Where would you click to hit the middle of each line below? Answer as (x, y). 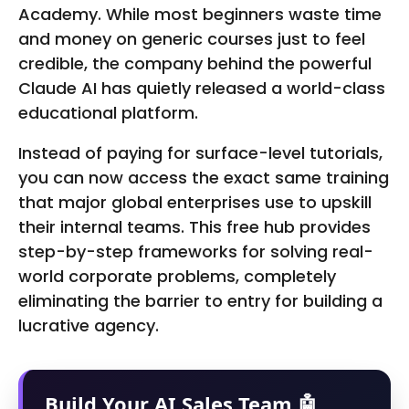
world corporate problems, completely (177, 276)
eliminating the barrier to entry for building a (200, 300)
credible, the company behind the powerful (195, 64)
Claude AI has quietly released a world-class (202, 89)
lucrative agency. (89, 325)
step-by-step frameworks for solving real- (196, 251)
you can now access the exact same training (204, 177)
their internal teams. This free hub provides (194, 226)
